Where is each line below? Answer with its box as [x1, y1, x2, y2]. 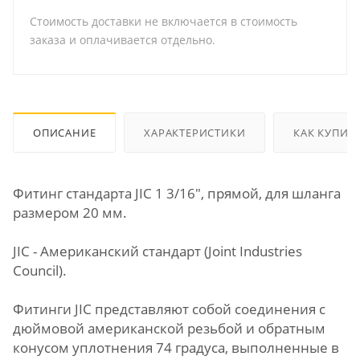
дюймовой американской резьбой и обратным [13, 318, 325, 337]
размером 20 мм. [13, 202, 127, 222]
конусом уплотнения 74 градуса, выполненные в [13, 337, 339, 357]
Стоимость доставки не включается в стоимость [30, 14, 297, 29]
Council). [13, 260, 67, 280]
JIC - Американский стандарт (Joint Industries [13, 241, 302, 260]
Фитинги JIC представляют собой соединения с [13, 299, 325, 318]
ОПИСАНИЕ [33, 125, 96, 140]
